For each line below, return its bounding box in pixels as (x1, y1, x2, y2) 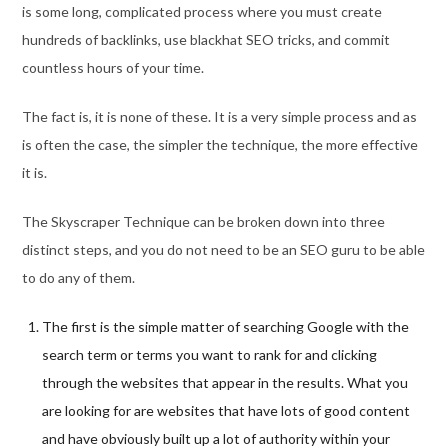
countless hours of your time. (21, 58, 204, 76)
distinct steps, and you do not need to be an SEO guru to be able (21, 240, 425, 258)
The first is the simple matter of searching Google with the (41, 317, 409, 335)
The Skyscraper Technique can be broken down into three (21, 212, 385, 230)
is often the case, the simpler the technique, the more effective (21, 135, 418, 153)
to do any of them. (21, 268, 135, 286)
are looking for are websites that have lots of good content (41, 401, 410, 419)
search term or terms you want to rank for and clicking (41, 345, 377, 363)
